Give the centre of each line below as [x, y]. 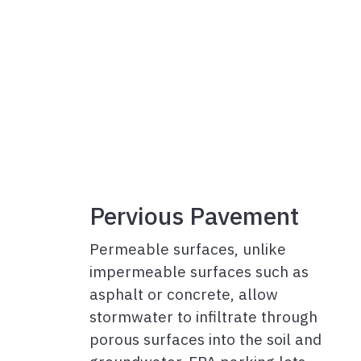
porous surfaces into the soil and [205, 339]
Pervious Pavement [194, 216]
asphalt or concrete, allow [184, 294]
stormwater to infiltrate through [203, 317]
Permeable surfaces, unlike [188, 249]
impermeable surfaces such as [199, 272]
